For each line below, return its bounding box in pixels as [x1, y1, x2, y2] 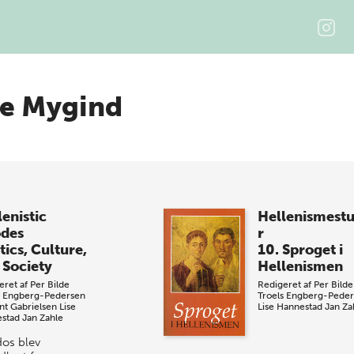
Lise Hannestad [257, 301, 322, 312]
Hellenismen [257, 258, 343, 275]
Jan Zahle [21, 312, 63, 323]
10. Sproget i [257, 241, 343, 258]
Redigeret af [257, 279, 314, 290]
